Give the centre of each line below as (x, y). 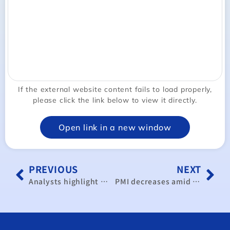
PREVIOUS (53, 169)
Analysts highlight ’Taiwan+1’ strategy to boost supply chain (104, 181)
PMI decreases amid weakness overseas (196, 181)
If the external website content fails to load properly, (115, 89)
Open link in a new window (115, 127)
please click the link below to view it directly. (115, 100)
